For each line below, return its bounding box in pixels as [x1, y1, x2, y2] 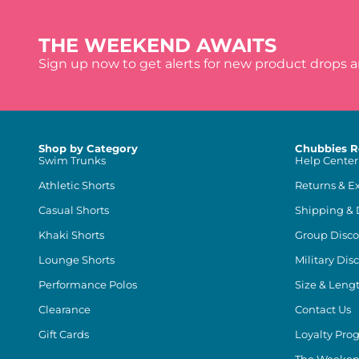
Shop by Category [38, 142, 138, 155]
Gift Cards [38, 328, 89, 341]
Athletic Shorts [38, 179, 115, 192]
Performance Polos [38, 278, 137, 292]
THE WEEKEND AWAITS [38, 34, 276, 58]
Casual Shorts [38, 204, 109, 217]
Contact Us [295, 303, 351, 317]
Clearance [38, 303, 91, 317]
